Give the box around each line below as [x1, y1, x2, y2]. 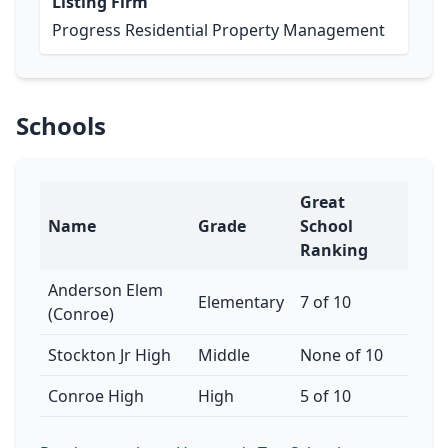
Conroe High [48, 385, 144, 407]
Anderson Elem [48, 279, 163, 301]
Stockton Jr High [48, 344, 171, 366]
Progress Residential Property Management [52, 19, 385, 41]
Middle [198, 344, 250, 366]
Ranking [300, 239, 368, 261]
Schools [16, 109, 106, 142]
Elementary [198, 291, 284, 313]
